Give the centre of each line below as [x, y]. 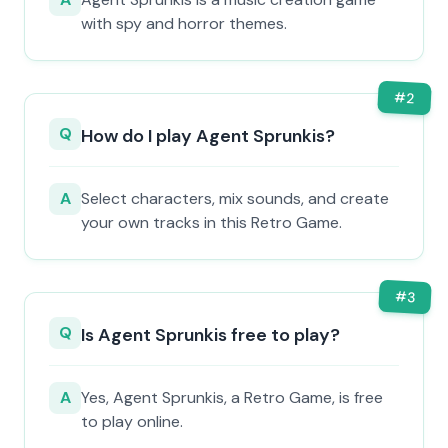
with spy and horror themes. [184, 23]
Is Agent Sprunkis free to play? [210, 335]
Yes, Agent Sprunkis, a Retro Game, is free [232, 397]
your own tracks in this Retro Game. [211, 222]
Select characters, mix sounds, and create [235, 198]
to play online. [132, 421]
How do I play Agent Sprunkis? [208, 136]
